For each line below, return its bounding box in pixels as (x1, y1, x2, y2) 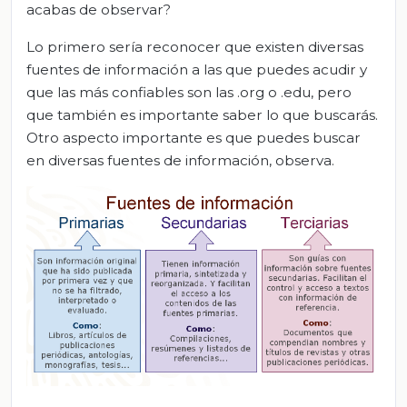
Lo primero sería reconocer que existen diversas (26, 38, 363, 56)
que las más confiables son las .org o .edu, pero (26, 84, 352, 102)
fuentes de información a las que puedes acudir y (26, 61, 367, 79)
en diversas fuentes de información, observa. (26, 152, 334, 170)
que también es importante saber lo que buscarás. (26, 106, 378, 124)
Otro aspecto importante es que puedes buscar (26, 129, 361, 147)
